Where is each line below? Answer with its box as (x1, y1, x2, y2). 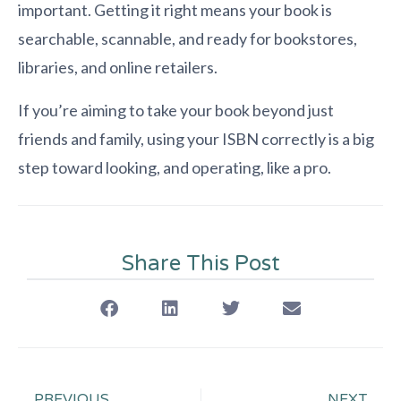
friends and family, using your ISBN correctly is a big (18, 128, 374, 149)
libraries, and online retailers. (18, 56, 218, 77)
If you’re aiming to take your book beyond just (18, 99, 334, 120)
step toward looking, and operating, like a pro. (18, 157, 331, 177)
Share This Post (121, 250, 280, 277)
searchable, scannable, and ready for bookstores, (18, 28, 357, 48)
